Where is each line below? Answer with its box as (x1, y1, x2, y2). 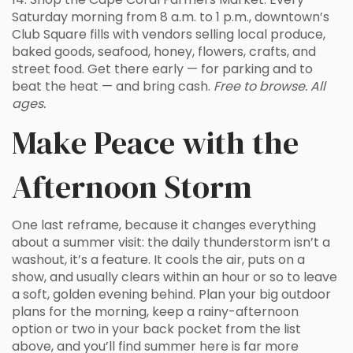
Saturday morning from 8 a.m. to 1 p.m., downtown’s (12, 8, 329, 26)
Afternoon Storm (12, 165, 252, 208)
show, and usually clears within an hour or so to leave (12, 268, 337, 286)
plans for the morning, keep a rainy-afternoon (12, 303, 299, 321)
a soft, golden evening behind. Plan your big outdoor (12, 285, 331, 303)
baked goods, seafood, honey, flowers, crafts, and (12, 43, 316, 61)
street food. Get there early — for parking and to (12, 60, 313, 78)
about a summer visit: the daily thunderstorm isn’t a (12, 233, 330, 251)
